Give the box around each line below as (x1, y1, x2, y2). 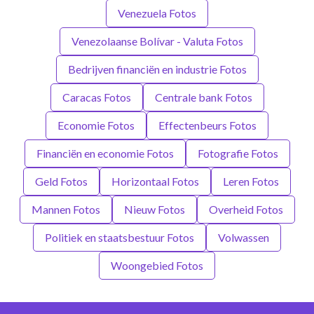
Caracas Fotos (62, 90, 131, 104)
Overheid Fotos (208, 203, 283, 217)
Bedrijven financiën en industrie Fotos (67, 62, 247, 76)
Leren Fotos (223, 175, 279, 189)
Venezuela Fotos (118, 6, 196, 20)
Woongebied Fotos (111, 259, 203, 273)
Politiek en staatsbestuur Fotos (45, 231, 194, 245)
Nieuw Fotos (123, 203, 185, 217)
